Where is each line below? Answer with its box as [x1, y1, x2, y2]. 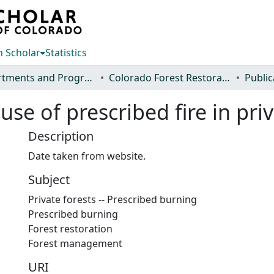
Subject [28, 171, 70, 188]
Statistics [45, 46, 87, 59]
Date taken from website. [28, 149, 146, 163]
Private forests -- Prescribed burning [28, 193, 197, 206]
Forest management [28, 237, 122, 250]
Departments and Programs [84, 71, 92, 84]
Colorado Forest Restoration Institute [222, 71, 230, 84]
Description [28, 128, 94, 144]
